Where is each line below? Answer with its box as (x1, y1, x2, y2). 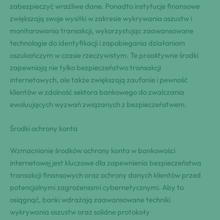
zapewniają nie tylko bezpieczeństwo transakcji (10, 62, 161, 72)
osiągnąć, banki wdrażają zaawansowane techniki (10, 194, 170, 204)
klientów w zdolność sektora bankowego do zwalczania (10, 87, 184, 97)
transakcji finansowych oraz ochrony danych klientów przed (10, 170, 201, 180)
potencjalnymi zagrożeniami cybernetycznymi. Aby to (10, 182, 184, 192)
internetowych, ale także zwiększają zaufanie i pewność (10, 75, 188, 84)
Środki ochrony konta (10, 123, 78, 133)
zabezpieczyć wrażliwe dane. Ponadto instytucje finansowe (10, 1, 200, 11)
